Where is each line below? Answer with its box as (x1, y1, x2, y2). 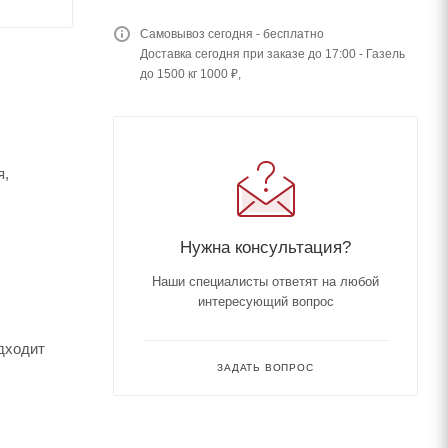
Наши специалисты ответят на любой (152, 274, 379, 289)
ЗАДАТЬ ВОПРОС (217, 362, 314, 373)
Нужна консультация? (180, 237, 351, 257)
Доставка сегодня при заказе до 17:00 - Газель (140, 47, 405, 61)
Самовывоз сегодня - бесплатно (140, 27, 324, 41)
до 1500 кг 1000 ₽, (140, 67, 241, 81)
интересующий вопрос (197, 294, 334, 309)
